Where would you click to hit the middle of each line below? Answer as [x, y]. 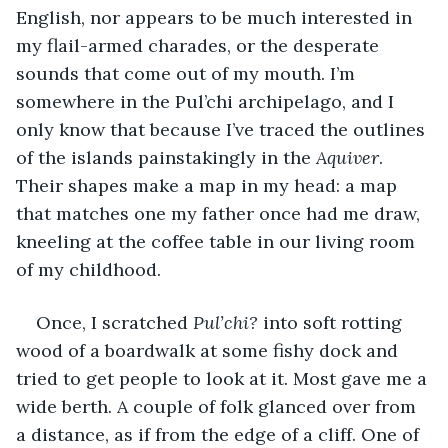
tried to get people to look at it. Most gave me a [224, 378]
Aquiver [347, 157]
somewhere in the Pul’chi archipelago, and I [207, 101]
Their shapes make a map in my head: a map [209, 185]
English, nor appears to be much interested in [216, 17]
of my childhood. [91, 269]
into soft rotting [335, 322]
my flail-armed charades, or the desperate [200, 45]
